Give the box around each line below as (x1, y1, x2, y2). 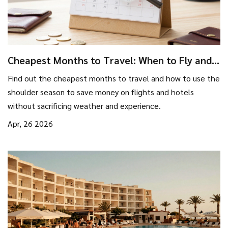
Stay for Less (8, 65, 68, 79)
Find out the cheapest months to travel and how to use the (8, 72, 220, 83)
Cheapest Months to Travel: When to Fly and (8, 53, 212, 67)
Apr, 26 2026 (8, 118, 53, 129)
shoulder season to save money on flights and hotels (8, 86, 194, 97)
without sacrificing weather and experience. (8, 100, 161, 111)
